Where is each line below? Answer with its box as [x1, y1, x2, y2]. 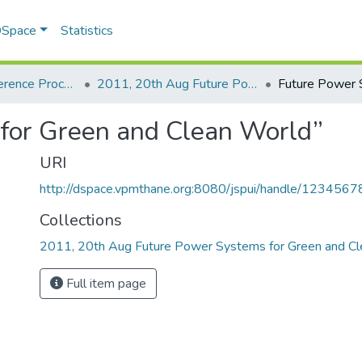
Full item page [63, 275, 146, 293]
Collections [40, 209, 122, 231]
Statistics [61, 22, 114, 40]
